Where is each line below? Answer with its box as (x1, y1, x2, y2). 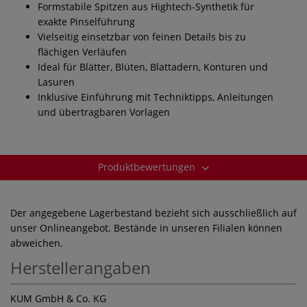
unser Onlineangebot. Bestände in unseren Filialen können (10, 221, 282, 234)
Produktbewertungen (98, 160, 198, 173)
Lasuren (38, 75, 75, 88)
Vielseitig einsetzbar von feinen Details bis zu (38, 29, 246, 43)
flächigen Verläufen (38, 45, 127, 58)
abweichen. (10, 236, 63, 249)
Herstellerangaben (10, 256, 151, 279)
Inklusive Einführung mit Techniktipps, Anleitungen (38, 90, 273, 103)
